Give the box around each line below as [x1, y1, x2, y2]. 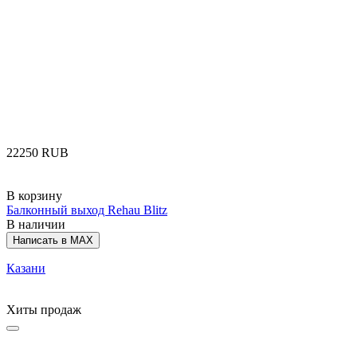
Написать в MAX [13, 234, 93, 247]
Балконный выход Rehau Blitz [6, 203, 167, 218]
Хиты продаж [6, 303, 81, 317]
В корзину [6, 189, 62, 203]
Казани [6, 261, 45, 276]
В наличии [6, 218, 65, 232]
